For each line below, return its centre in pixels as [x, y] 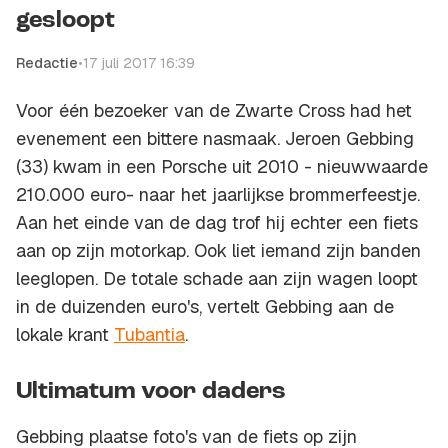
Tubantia [149, 335]
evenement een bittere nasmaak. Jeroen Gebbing [215, 139]
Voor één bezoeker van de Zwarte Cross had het [214, 111]
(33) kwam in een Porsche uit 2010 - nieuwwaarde [222, 167]
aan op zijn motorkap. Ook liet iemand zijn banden [218, 251]
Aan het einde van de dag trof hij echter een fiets [217, 223]
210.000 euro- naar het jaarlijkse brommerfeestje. [218, 195]
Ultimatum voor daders [151, 392]
